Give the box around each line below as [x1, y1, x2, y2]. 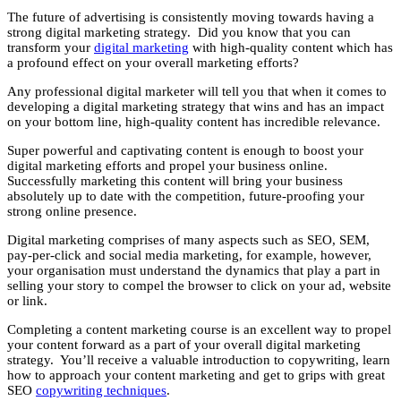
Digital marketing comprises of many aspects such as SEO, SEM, [7, 233, 370, 248]
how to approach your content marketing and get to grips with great [7, 368, 385, 383]
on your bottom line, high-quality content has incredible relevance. [7, 115, 380, 130]
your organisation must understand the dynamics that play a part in [7, 263, 380, 278]
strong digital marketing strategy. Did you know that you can [7, 25, 351, 40]
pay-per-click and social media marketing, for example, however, [7, 248, 371, 263]
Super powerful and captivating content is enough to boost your [7, 143, 363, 158]
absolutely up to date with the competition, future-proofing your [7, 189, 364, 204]
